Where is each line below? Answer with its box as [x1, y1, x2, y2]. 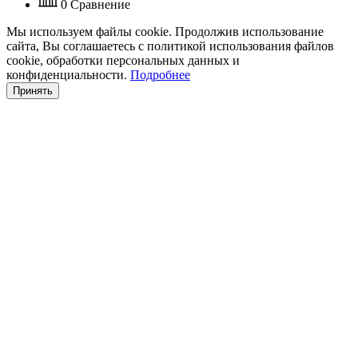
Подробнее [130, 67, 190, 82]
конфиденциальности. [6, 67, 130, 82]
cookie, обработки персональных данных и [6, 53, 240, 67]
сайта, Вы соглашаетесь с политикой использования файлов [6, 38, 334, 53]
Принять [13, 84, 53, 97]
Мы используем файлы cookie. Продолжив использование [6, 24, 324, 38]
